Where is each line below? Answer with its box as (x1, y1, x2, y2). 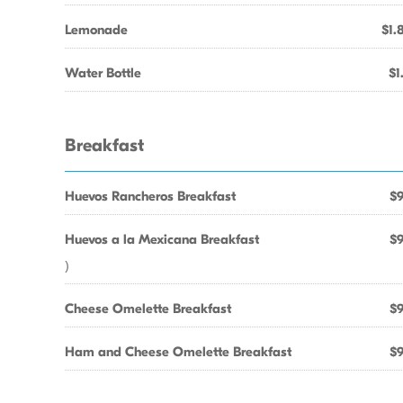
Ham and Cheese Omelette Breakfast (65, 344, 291, 360)
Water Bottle (65, 65, 141, 81)
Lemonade (65, 22, 128, 38)
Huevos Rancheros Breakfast (65, 188, 236, 204)
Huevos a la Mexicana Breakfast (65, 231, 259, 247)
